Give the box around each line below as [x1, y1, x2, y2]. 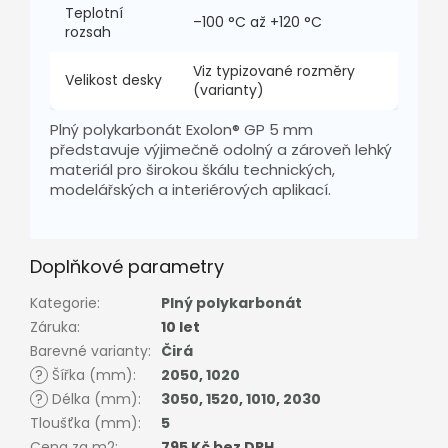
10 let [161, 316, 200, 337]
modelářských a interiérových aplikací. [50, 178, 331, 200]
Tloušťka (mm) [30, 412, 138, 433]
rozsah [65, 21, 111, 42]
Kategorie [30, 292, 97, 313]
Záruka [30, 316, 77, 337]
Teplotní [65, 2, 123, 23]
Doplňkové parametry [30, 253, 224, 279]
